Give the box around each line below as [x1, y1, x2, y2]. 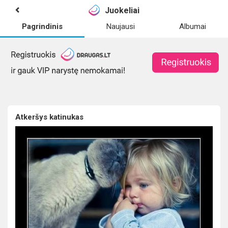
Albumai [179, 22, 206, 31]
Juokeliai [105, 5, 140, 15]
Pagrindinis [22, 22, 63, 31]
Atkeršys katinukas [15, 112, 83, 122]
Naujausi [106, 22, 135, 31]
